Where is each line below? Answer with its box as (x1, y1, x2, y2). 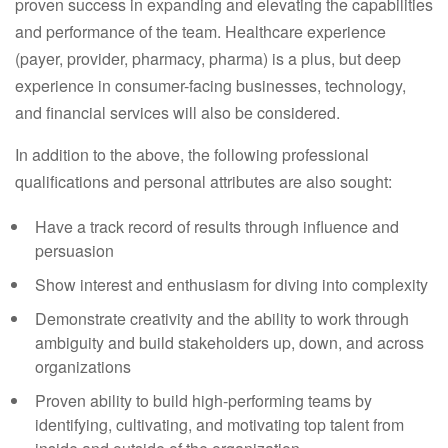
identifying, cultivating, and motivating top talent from (35, 413, 404, 436)
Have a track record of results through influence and (35, 215, 399, 238)
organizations (35, 355, 131, 378)
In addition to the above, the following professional (15, 143, 369, 166)
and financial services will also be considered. (15, 101, 340, 124)
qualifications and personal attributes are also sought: (15, 170, 392, 193)
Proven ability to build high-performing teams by (35, 389, 372, 412)
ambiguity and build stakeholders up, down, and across (35, 331, 424, 354)
